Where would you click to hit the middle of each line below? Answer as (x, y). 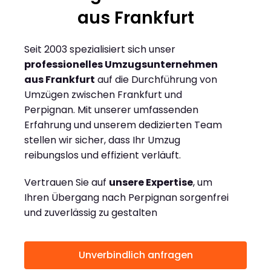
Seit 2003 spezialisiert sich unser (100, 50)
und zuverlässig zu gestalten (91, 213)
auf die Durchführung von (156, 80)
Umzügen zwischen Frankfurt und (103, 95)
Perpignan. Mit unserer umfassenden (111, 110)
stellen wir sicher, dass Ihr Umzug (102, 140)
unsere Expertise (151, 183)
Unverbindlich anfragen (135, 255)
